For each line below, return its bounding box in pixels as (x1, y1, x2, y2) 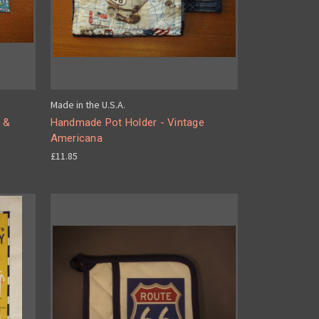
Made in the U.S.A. (50, 98, 125, 111)
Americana (50, 132, 103, 145)
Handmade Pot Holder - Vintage (50, 116, 204, 129)
